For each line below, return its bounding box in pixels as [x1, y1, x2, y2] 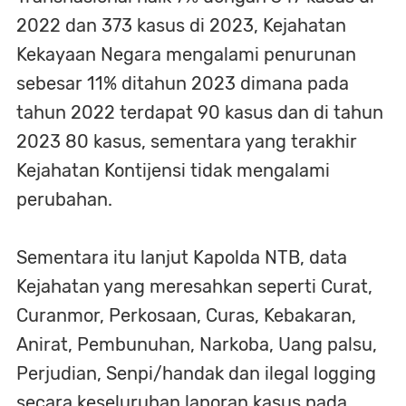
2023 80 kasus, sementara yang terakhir [16, 130, 357, 152]
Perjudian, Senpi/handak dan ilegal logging [16, 362, 376, 384]
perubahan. [16, 188, 112, 210]
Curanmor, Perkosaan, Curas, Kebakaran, [16, 304, 356, 326]
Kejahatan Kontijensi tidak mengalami [16, 159, 330, 181]
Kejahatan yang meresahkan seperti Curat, [16, 275, 372, 297]
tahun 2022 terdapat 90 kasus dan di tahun [16, 101, 383, 123]
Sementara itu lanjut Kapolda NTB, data [16, 246, 347, 268]
